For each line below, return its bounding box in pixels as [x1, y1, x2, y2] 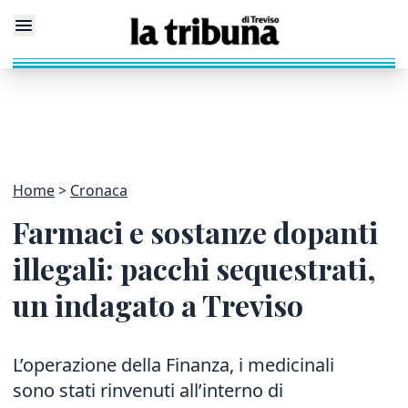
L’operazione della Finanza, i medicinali [13, 352, 334, 377]
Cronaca [70, 180, 127, 200]
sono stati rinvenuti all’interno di [13, 378, 283, 403]
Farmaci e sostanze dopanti [13, 212, 378, 251]
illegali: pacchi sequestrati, [13, 249, 376, 288]
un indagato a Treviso [13, 285, 303, 324]
